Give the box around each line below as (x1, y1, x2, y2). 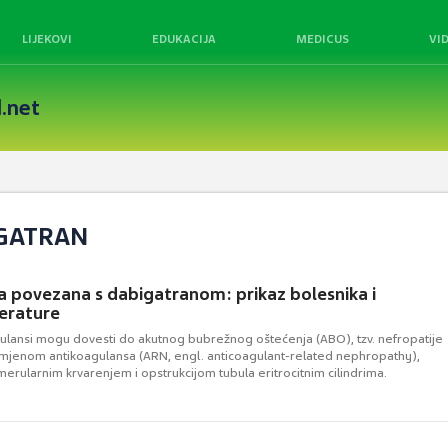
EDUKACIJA (152, 32, 216, 46)
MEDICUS (296, 32, 349, 46)
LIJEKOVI (22, 32, 72, 46)
